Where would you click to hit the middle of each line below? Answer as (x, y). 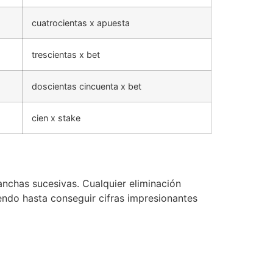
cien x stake (56, 118)
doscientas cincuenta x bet (87, 86)
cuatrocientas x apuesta (81, 23)
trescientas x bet (66, 54)
